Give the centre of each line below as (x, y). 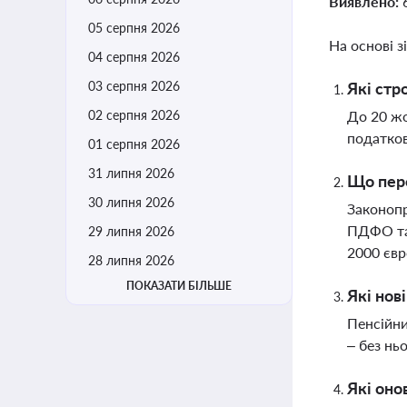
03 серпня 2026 (134, 86)
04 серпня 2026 (134, 57)
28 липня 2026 (131, 260)
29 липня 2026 (131, 231)
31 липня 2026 (131, 173)
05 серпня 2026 (134, 28)
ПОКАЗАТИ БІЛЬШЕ (179, 286)
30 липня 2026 (131, 202)
